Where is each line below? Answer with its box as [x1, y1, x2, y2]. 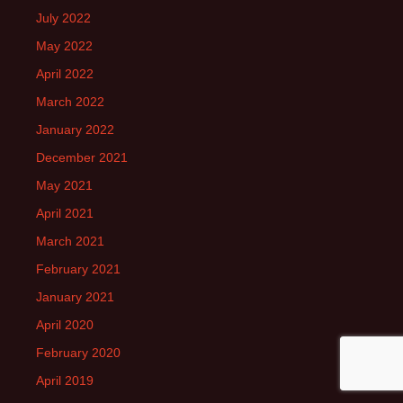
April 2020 [36, 318, 94, 333]
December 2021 [36, 150, 128, 166]
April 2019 [36, 373, 94, 389]
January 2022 [36, 122, 114, 138]
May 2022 [36, 39, 93, 54]
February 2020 [36, 345, 121, 361]
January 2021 [36, 290, 114, 305]
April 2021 [36, 206, 94, 221]
